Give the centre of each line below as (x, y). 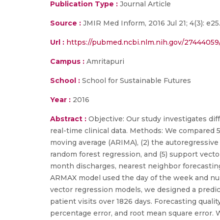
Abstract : (69, 119)
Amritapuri (104, 61)
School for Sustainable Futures (136, 81)
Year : (60, 100)
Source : (66, 23)
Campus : (67, 61)
